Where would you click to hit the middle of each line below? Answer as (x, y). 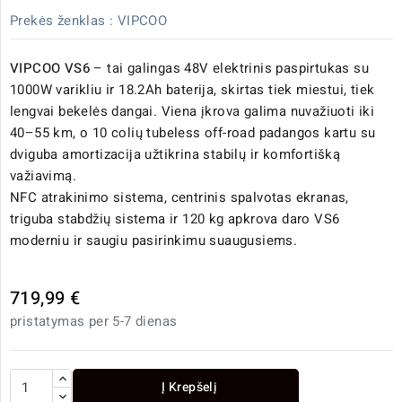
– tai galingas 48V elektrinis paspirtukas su (229, 69)
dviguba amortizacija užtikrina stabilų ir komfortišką (175, 155)
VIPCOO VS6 (50, 69)
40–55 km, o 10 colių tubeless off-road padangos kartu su (193, 133)
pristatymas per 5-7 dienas (94, 322)
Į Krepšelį (190, 388)
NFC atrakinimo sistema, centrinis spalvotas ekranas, (179, 198)
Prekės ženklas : (62, 21)
